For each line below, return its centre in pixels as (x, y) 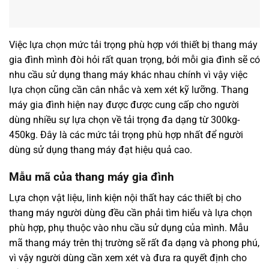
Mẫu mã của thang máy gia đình (92, 177)
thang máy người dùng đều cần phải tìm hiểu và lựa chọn (131, 213)
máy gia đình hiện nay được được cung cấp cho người (124, 105)
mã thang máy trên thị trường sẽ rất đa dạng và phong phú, (134, 243)
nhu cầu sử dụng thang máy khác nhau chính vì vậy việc (128, 75)
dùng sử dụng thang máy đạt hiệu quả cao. (101, 150)
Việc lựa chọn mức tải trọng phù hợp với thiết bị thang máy (133, 45)
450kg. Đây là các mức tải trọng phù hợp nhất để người (126, 135)
